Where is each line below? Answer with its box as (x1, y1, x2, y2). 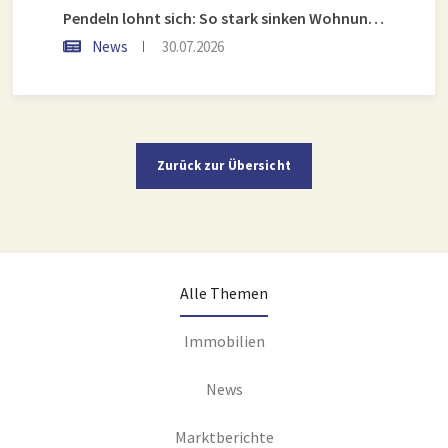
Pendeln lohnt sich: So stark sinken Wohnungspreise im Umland (368, 8, 384, 28)
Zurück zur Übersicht (157, 157, 291, 174)
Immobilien (183, 331, 265, 351)
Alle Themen (180, 283, 268, 303)
